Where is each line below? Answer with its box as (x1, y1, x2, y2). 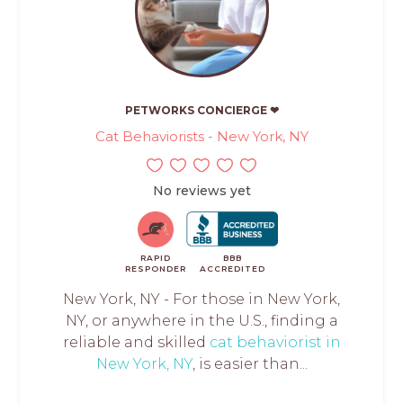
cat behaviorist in (209, 333, 341, 351)
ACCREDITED (199, 263, 265, 273)
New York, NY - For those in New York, (63, 290, 340, 308)
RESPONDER (125, 263, 187, 273)
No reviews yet (152, 182, 251, 199)
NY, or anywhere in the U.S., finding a (65, 311, 338, 329)
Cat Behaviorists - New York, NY (94, 127, 309, 145)
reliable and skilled (62, 333, 210, 351)
